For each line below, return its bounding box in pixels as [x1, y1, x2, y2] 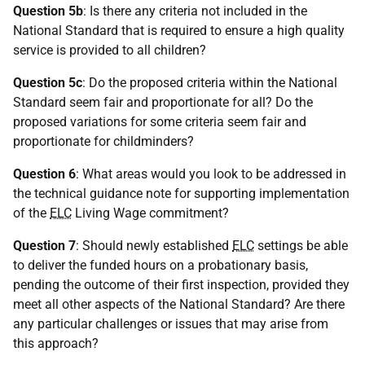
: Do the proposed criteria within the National [82, 75, 337, 90]
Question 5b [13, 3, 83, 19]
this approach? [13, 336, 99, 351]
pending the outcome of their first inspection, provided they [13, 277, 350, 292]
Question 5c [13, 75, 82, 90]
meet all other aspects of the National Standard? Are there [13, 297, 345, 312]
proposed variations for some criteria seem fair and [13, 114, 306, 130]
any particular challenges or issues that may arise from [13, 316, 328, 332]
